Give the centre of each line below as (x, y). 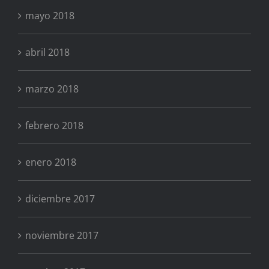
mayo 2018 (50, 16)
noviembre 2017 (62, 236)
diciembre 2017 (60, 199)
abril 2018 (47, 53)
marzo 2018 (52, 89)
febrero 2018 (54, 126)
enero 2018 (51, 162)
